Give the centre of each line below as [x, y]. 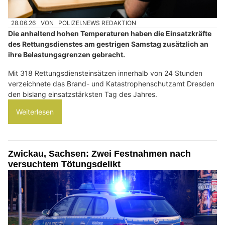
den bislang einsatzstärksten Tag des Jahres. [83, 94]
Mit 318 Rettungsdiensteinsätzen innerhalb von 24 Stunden [105, 73]
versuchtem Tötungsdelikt [64, 164]
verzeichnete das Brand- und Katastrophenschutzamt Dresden [111, 84]
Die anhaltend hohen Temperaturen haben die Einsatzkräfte [110, 34]
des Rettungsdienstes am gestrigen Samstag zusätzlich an [108, 44]
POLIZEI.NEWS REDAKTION [97, 23]
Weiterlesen [35, 112]
